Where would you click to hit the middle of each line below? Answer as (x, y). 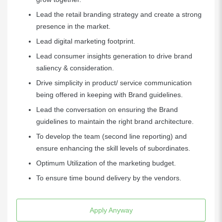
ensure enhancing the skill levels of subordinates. (113, 148)
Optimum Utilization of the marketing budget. (106, 163)
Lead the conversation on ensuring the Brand (107, 110)
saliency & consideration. (75, 68)
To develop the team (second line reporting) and (111, 136)
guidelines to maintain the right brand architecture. (115, 121)
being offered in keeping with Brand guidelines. (110, 95)
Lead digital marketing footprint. (90, 41)
